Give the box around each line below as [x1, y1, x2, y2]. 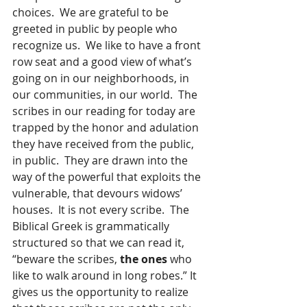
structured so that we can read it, [12, 235, 187, 251]
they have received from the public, [12, 136, 197, 152]
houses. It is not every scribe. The [12, 202, 192, 218]
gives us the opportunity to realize [12, 284, 191, 300]
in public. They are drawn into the [12, 153, 191, 169]
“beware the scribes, [12, 251, 120, 267]
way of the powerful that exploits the [12, 169, 204, 185]
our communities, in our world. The [12, 87, 200, 103]
